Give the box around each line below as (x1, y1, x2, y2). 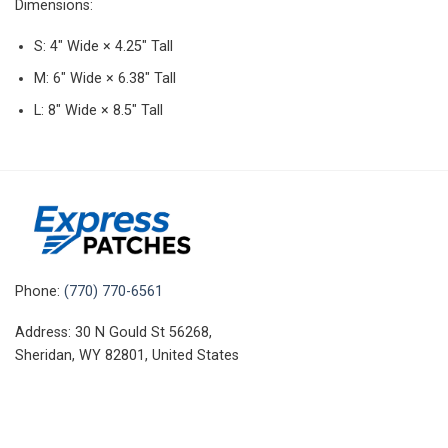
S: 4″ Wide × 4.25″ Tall (33, 38, 173, 56)
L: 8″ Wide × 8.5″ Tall (33, 101, 163, 119)
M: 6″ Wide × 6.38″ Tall (33, 69, 176, 87)
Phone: (15, 282, 64, 300)
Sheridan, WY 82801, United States (15, 347, 239, 365)
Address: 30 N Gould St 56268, (15, 324, 212, 342)
